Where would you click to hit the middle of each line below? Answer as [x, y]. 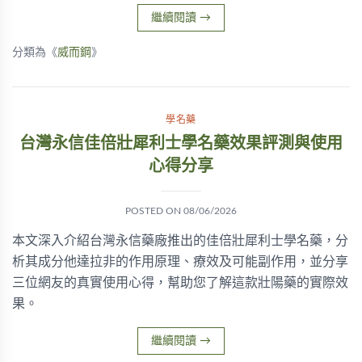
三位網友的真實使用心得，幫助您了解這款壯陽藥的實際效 [180, 283]
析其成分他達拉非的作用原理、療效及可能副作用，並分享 [180, 262]
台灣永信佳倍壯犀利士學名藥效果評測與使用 [181, 144]
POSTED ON [154, 211]
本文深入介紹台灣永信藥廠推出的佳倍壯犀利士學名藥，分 [180, 241]
